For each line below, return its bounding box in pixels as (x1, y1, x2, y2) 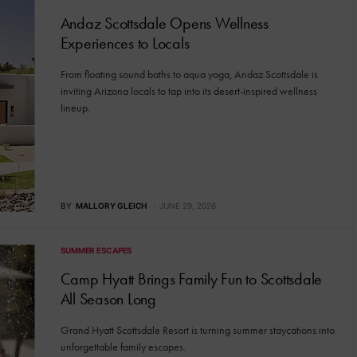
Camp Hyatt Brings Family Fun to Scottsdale (60, 269, 322, 288)
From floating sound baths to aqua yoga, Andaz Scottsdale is (60, 68, 318, 81)
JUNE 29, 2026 (159, 200, 216, 210)
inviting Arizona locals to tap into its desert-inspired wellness (60, 84, 317, 98)
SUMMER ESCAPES (60, 245, 132, 255)
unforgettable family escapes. (60, 339, 186, 354)
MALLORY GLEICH (75, 200, 147, 210)
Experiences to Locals (60, 33, 190, 53)
